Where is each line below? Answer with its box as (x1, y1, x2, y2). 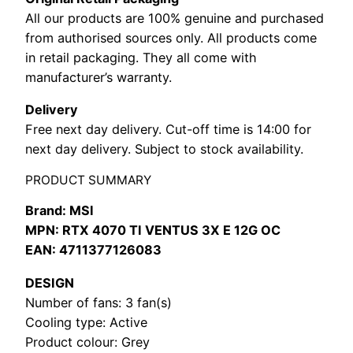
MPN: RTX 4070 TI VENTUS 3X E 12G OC (25, 222, 281, 239)
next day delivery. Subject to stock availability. (25, 140, 303, 157)
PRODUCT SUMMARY (25, 173, 151, 188)
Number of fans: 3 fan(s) (25, 294, 172, 310)
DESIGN (25, 274, 74, 291)
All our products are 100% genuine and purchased (25, 9, 324, 26)
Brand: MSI (25, 203, 94, 219)
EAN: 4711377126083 (25, 242, 162, 258)
